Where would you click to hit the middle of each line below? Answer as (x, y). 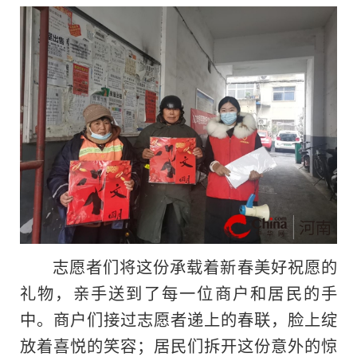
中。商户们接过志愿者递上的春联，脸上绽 (178, 319)
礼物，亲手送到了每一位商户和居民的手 (178, 293)
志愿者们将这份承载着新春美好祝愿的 (194, 267)
